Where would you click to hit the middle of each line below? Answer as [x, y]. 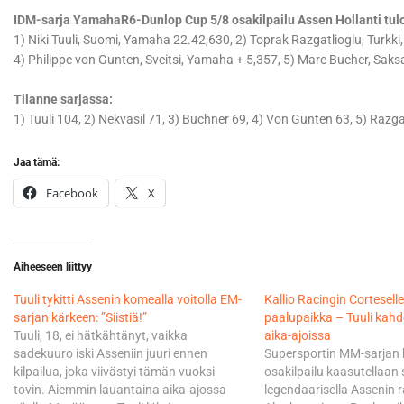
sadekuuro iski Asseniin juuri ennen [110, 354]
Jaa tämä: [37, 163]
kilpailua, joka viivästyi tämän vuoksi [114, 372]
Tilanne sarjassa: [63, 100]
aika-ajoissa [297, 336]
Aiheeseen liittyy [53, 267]
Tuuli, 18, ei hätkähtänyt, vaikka [101, 336]
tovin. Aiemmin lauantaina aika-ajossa [120, 390]
